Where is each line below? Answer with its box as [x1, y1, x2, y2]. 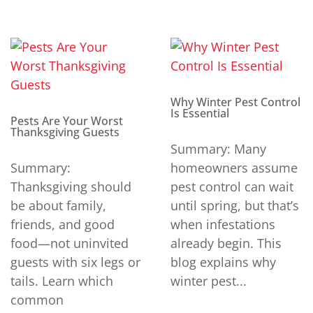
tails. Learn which [10, 272, 113, 290]
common [10, 291, 64, 309]
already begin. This [170, 235, 282, 252]
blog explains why [170, 254, 276, 271]
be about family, [10, 197, 106, 214]
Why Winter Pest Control [170, 94, 300, 110]
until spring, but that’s [170, 197, 299, 214]
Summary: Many [170, 140, 266, 158]
